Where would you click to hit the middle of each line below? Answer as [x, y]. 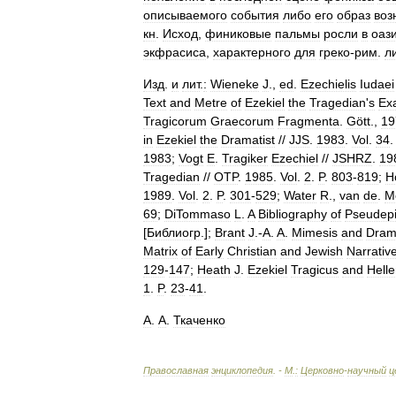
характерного [252, 52]
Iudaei [377, 84]
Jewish [324, 251]
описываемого [185, 15]
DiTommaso [198, 214]
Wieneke [235, 84]
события [255, 15]
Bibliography [293, 214]
